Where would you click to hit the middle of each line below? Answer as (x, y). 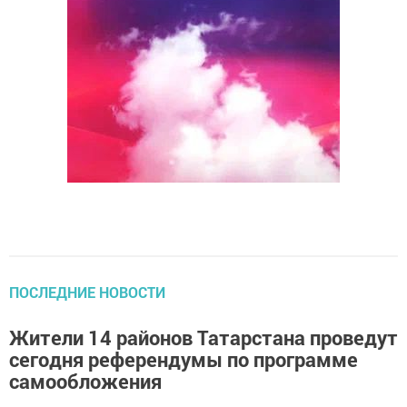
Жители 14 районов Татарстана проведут (203, 338)
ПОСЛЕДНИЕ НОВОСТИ (87, 293)
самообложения (85, 382)
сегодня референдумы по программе (184, 360)
